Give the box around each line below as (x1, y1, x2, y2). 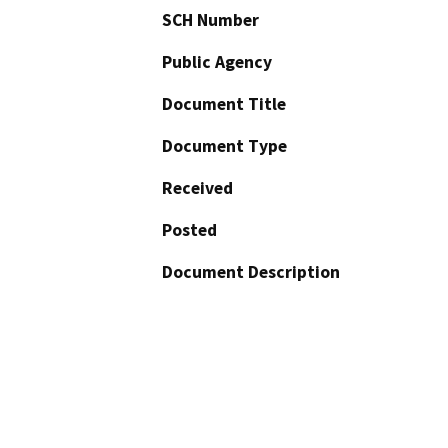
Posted (162, 219, 217, 242)
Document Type (162, 135, 287, 158)
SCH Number (162, 9, 259, 32)
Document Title (162, 93, 286, 116)
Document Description (162, 261, 340, 284)
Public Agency (162, 51, 272, 74)
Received (162, 177, 233, 200)
